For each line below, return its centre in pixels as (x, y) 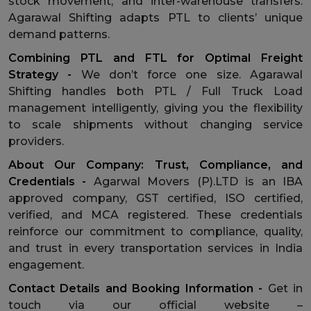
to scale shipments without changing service (155, 124)
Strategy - (45, 74)
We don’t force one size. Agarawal (192, 74)
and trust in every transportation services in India (155, 248)
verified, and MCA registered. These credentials (155, 215)
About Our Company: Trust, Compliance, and (155, 165)
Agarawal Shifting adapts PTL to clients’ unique (155, 17)
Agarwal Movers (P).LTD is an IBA (198, 181)
